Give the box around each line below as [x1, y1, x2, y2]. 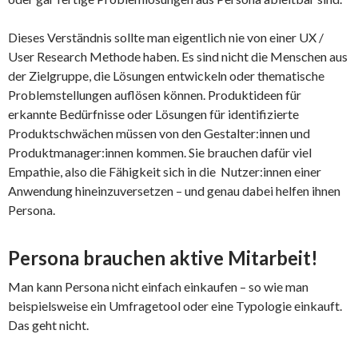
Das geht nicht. [8, 316, 89, 332]
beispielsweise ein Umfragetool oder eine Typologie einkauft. [8, 297, 342, 313]
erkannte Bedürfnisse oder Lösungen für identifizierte [8, 105, 299, 121]
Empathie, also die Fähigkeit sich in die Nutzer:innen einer [8, 163, 321, 179]
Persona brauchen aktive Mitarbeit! [8, 245, 318, 269]
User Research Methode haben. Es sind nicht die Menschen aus [8, 48, 348, 64]
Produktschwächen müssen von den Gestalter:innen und [8, 125, 310, 141]
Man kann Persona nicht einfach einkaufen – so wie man [8, 278, 308, 294]
